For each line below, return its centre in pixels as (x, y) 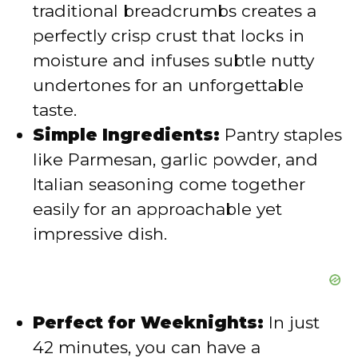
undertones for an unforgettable (168, 85)
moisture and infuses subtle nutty (173, 60)
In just (292, 322)
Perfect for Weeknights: (148, 322)
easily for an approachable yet (157, 209)
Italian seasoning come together (169, 184)
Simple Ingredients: (126, 134)
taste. (55, 109)
